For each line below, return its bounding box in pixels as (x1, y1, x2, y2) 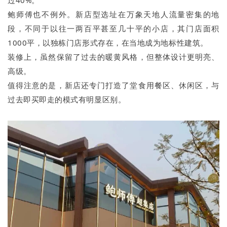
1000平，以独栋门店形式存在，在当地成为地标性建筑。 (8, 37, 208, 48)
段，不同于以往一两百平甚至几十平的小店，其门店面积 (8, 23, 219, 33)
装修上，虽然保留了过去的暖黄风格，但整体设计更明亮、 (8, 51, 219, 62)
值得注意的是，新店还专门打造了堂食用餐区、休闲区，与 (8, 80, 219, 90)
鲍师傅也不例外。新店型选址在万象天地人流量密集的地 (8, 9, 219, 19)
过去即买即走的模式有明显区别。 (8, 94, 126, 104)
